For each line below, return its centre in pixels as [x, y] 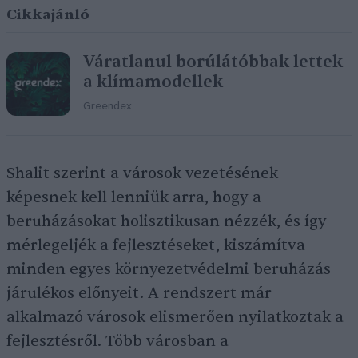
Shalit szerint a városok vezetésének [142, 173]
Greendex [107, 107]
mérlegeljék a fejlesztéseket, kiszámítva [156, 245]
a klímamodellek [153, 82]
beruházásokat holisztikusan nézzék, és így [167, 221]
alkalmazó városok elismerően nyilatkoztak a [175, 317]
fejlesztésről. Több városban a [117, 341]
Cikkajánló [48, 15]
